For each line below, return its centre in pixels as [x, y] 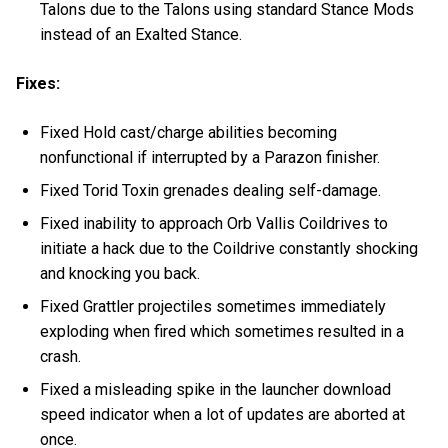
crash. [61, 356]
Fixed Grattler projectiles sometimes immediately [213, 306]
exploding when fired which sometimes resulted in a [222, 331]
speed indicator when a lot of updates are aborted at [223, 414]
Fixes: [38, 83]
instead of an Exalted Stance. [141, 34]
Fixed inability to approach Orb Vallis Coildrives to [214, 223]
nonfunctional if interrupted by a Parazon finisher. [210, 157]
